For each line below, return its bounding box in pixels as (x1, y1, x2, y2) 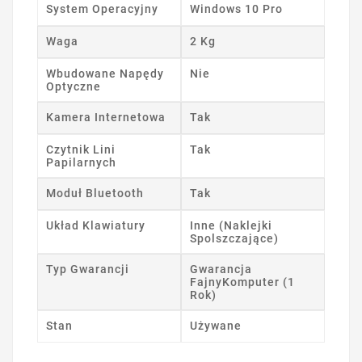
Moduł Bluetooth (46, 187, 144, 200)
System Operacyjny (46, 2, 158, 16)
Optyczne (46, 80, 101, 94)
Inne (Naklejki (190, 219, 272, 233)
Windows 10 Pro (190, 2, 283, 16)
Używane (190, 319, 242, 333)
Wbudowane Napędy (46, 67, 164, 81)
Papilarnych (46, 156, 116, 170)
